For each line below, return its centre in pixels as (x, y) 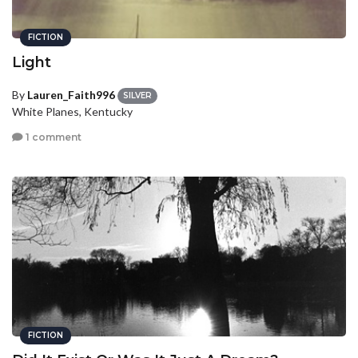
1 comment (52, 137)
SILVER (137, 96)
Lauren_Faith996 (71, 95)
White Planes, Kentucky (72, 112)
